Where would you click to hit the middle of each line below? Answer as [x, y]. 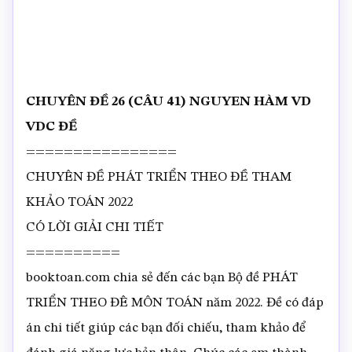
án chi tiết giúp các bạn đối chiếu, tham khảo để [166, 328]
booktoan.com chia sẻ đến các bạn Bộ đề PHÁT [162, 278]
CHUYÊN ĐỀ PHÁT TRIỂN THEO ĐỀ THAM [159, 177]
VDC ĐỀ [51, 127]
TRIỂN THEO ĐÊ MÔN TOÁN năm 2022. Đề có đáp [175, 303]
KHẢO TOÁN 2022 [79, 202]
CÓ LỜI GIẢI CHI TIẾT [95, 227]
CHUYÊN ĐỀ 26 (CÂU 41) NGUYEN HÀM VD [169, 102]
